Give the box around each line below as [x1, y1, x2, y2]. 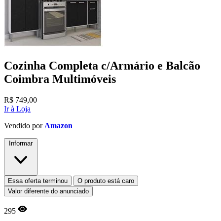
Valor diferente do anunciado [8, 187, 89, 195]
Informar [9, 139, 33, 147]
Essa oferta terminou [8, 177, 68, 184]
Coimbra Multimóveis [4, 72, 116, 85]
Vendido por [4, 121, 44, 130]
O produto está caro [77, 177, 134, 184]
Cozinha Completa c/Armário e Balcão [4, 59, 200, 72]
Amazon [44, 121, 73, 130]
